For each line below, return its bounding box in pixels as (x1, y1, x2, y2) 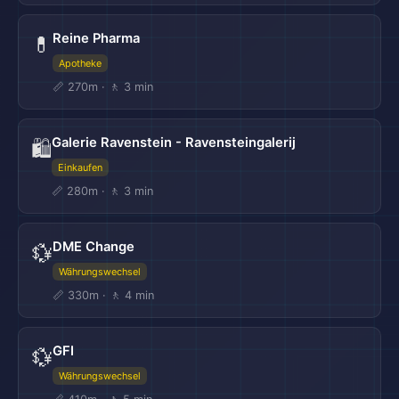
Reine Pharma (53, 30, 140, 46)
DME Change (53, 239, 134, 255)
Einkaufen (58, 161, 102, 174)
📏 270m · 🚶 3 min (53, 80, 153, 94)
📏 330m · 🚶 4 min (53, 289, 154, 302)
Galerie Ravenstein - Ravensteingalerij (52, 134, 296, 151)
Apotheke (59, 57, 102, 69)
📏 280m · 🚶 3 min (52, 184, 153, 198)
